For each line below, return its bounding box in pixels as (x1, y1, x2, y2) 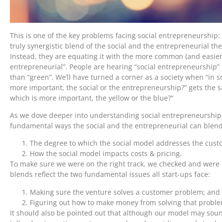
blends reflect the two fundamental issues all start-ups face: (10, 169, 210, 179)
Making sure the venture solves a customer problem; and (30, 187, 220, 197)
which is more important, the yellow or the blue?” (10, 93, 173, 103)
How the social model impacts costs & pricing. (30, 149, 182, 159)
